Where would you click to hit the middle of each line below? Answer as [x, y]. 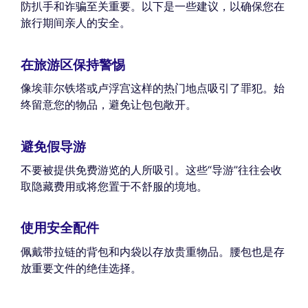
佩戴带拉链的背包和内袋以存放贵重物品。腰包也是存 [153, 251]
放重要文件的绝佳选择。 [81, 268]
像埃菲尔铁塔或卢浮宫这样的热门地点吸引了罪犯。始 [153, 88]
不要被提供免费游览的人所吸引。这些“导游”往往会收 [151, 169]
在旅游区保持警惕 [73, 65]
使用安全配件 [60, 228]
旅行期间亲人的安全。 [76, 23]
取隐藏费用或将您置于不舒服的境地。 [114, 186]
